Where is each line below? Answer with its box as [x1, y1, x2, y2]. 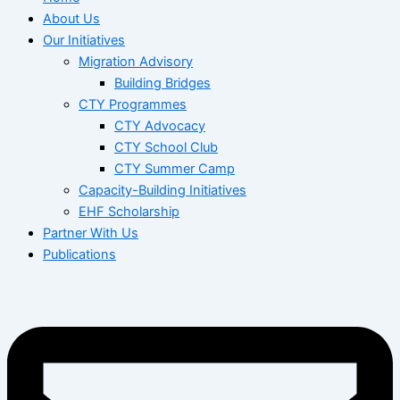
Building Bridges [114, 74, 211, 91]
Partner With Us [43, 224, 138, 241]
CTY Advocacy [114, 117, 205, 134]
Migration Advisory [79, 53, 193, 70]
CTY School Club [114, 138, 218, 155]
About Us [43, 10, 100, 27]
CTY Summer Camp [114, 160, 235, 177]
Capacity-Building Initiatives [79, 181, 246, 198]
